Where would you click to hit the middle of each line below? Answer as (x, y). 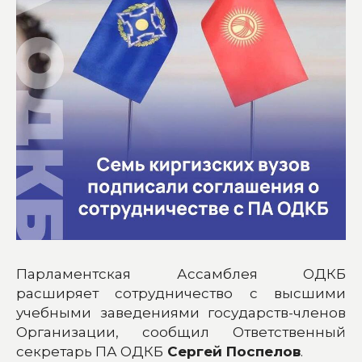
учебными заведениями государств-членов (181, 312)
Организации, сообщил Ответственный (181, 332)
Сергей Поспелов (232, 351)
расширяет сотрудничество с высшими (181, 293)
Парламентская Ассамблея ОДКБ (181, 274)
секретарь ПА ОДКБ (90, 351)
